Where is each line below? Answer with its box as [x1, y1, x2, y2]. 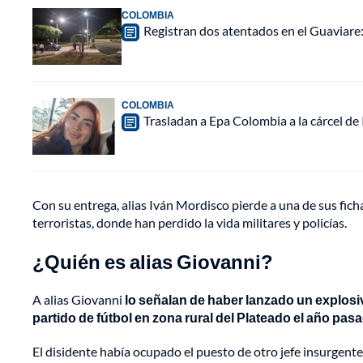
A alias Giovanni [32, 292, 125, 308]
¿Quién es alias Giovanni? [32, 250, 273, 274]
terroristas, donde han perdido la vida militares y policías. [32, 215, 347, 231]
